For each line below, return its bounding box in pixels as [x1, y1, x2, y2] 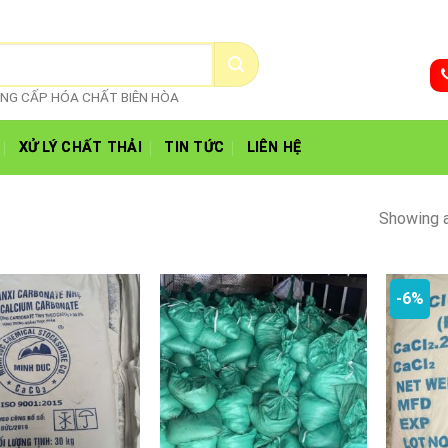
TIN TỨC [164, 138, 225, 156]
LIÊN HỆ [246, 138, 302, 156]
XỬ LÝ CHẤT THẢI [18, 138, 142, 156]
